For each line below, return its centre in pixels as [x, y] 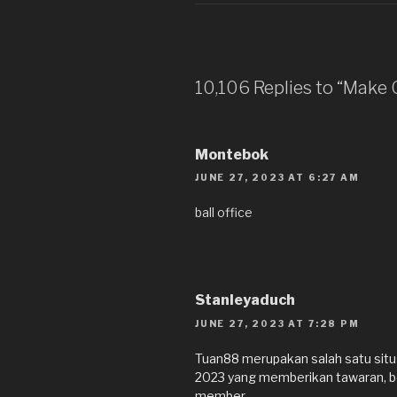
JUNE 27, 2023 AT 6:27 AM [277, 178]
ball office [224, 213]
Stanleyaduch [245, 300]
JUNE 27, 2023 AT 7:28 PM [277, 323]
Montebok [232, 154]
